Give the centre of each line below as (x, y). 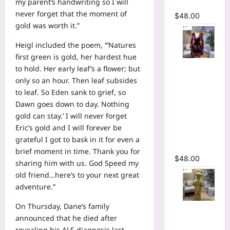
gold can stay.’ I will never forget (71, 116)
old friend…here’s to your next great (77, 175)
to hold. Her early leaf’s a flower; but (78, 69)
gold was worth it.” (47, 26)
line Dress (192, 147)
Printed (187, 76)
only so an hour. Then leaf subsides (76, 81)
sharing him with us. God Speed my (77, 163)
